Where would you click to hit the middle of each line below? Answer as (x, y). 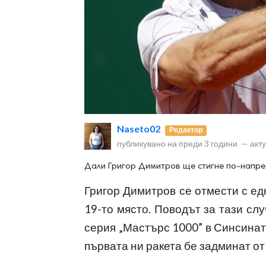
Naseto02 (139, 129)
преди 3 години (208, 144)
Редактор (186, 130)
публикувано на (148, 144)
